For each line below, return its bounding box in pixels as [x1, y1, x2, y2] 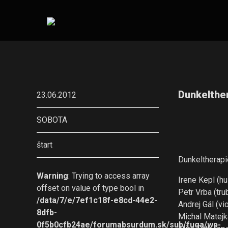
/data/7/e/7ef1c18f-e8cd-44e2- [37, 195, 157, 205]
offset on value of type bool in [37, 183, 144, 193]
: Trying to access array [68, 171, 150, 181]
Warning [37, 171, 68, 181]
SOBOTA [37, 115, 67, 125]
